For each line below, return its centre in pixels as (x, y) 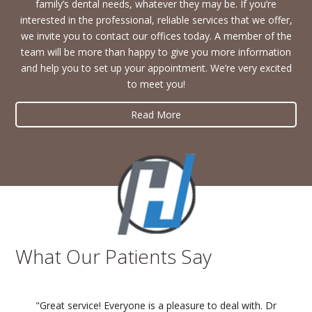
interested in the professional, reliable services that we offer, (156, 20)
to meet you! (156, 84)
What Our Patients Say (114, 257)
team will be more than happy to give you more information (156, 52)
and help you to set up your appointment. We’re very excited (156, 68)
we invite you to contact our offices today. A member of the (156, 36)
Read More (156, 115)
